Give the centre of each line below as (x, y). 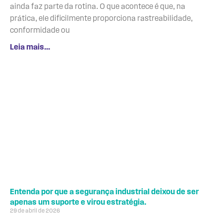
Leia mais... (30, 47)
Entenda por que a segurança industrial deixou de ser (104, 192)
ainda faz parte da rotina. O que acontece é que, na (98, 7)
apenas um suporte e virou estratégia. (78, 202)
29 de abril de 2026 (35, 211)
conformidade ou (40, 30)
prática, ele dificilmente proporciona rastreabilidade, (101, 19)
